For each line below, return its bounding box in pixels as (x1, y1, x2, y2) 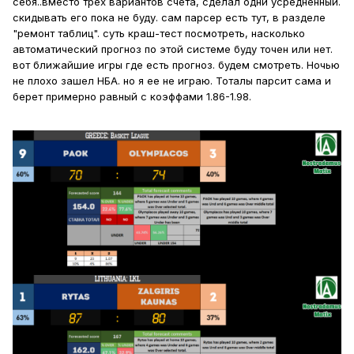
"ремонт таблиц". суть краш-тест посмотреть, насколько (13, 26, 305, 40)
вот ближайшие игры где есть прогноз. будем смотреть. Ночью (13, 58, 340, 71)
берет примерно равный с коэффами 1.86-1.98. (13, 89, 251, 103)
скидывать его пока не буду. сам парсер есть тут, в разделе (13, 10, 326, 24)
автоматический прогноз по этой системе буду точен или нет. (13, 42, 333, 55)
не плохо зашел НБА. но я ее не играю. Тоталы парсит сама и (13, 73, 331, 87)
